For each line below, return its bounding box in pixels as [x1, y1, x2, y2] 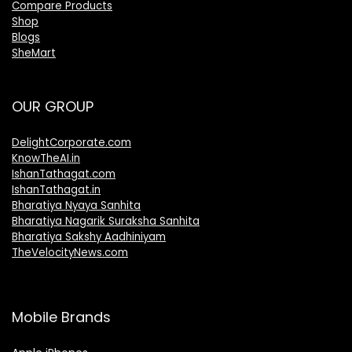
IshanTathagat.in [12, 182, 101, 198]
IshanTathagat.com [12, 167, 115, 182]
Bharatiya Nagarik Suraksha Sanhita [12, 214, 200, 229]
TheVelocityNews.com [12, 245, 128, 261]
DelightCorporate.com [12, 135, 131, 151]
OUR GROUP [12, 97, 93, 117]
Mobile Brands [12, 307, 111, 328]
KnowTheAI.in [12, 151, 80, 167]
